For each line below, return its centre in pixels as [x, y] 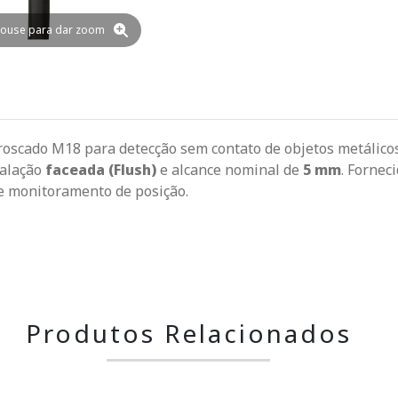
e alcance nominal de [230, 170]
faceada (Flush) [101, 170]
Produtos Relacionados [188, 334]
